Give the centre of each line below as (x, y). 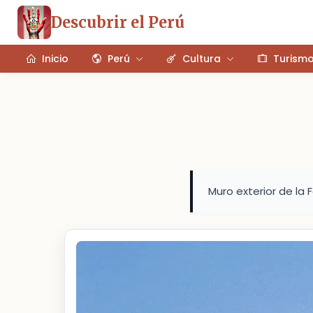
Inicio (55, 58)
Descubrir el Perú (118, 22)
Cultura (202, 58)
